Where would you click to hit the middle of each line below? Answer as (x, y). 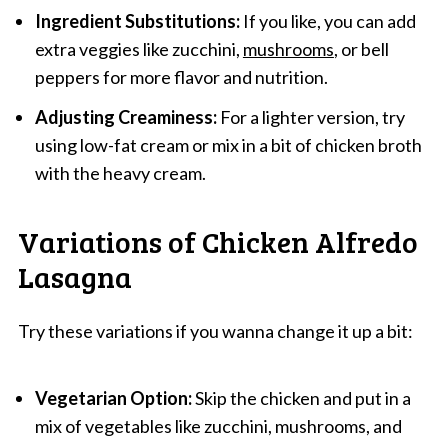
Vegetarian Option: (113, 397)
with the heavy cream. (120, 172)
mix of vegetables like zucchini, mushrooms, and (218, 425)
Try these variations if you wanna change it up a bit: (215, 330)
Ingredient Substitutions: (137, 20)
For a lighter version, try (310, 116)
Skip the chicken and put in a (301, 397)
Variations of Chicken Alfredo (217, 240)
